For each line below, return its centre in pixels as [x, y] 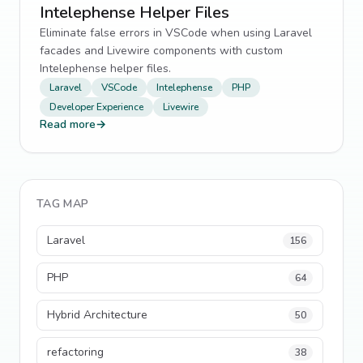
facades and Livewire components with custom [161, 51]
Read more [68, 124]
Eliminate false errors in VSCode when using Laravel [176, 33]
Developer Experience [96, 107]
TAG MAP [63, 204]
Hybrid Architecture [97, 315]
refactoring [75, 352]
